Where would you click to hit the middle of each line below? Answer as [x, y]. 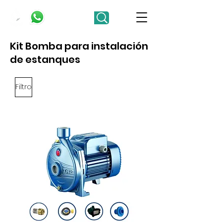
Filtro [24, 87]
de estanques [45, 59]
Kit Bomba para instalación [79, 46]
